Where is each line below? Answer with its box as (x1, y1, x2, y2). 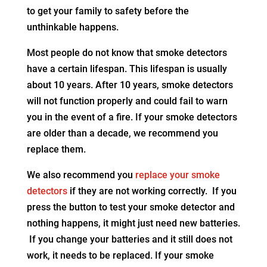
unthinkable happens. (26, 21, 119, 33)
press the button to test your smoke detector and (26, 201, 235, 213)
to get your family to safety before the (26, 5, 189, 17)
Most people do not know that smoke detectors (26, 47, 227, 59)
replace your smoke (135, 169, 220, 181)
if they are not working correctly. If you (67, 185, 237, 197)
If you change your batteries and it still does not (26, 234, 232, 246)
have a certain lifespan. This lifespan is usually (26, 63, 227, 75)
